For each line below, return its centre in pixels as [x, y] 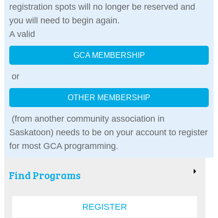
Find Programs [45, 175]
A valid [23, 34]
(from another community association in [87, 119]
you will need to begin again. [65, 21]
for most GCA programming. [66, 146]
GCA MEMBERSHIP [109, 55]
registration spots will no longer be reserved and [102, 7]
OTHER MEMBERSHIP [109, 98]
